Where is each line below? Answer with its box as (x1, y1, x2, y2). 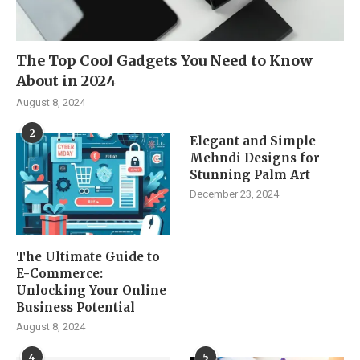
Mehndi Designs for (190, 149, 321, 166)
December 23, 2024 (190, 187, 280, 200)
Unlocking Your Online (16, 282, 166, 298)
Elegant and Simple (190, 133, 317, 149)
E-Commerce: (16, 265, 103, 281)
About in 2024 (16, 71, 116, 90)
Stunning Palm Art (190, 166, 311, 182)
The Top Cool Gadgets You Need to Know (16, 51, 313, 70)
